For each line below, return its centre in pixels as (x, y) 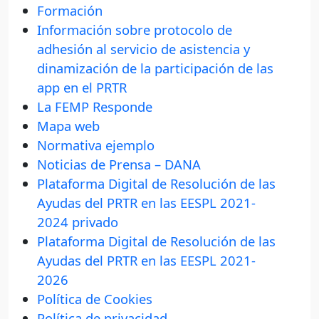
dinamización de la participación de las (155, 68)
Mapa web (68, 126)
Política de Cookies (95, 299)
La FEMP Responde (95, 107)
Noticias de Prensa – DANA (119, 164)
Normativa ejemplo (96, 145)
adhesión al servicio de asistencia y (143, 49)
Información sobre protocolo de (135, 30)
